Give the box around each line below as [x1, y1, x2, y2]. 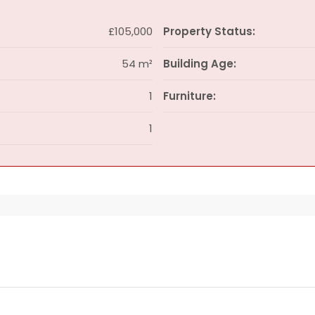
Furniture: [162, 89, 216, 103]
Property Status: [162, 24, 255, 39]
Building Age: [162, 56, 236, 71]
